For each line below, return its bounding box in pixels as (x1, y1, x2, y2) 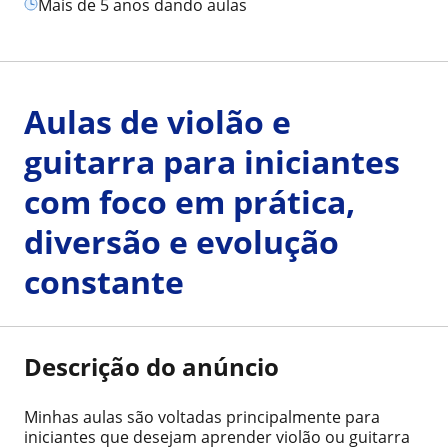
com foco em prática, (24, 180, 355, 223)
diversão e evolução (24, 220, 339, 263)
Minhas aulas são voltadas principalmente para (24, 406, 380, 428)
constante (24, 260, 184, 303)
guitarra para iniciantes (24, 140, 400, 183)
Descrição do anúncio (24, 350, 279, 383)
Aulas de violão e (24, 100, 291, 143)
